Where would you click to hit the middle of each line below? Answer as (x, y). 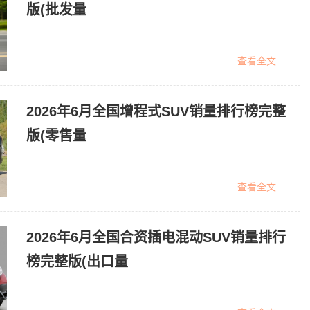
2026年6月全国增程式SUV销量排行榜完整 (156, 111)
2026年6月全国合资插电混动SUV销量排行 (156, 237)
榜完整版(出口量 (77, 262)
